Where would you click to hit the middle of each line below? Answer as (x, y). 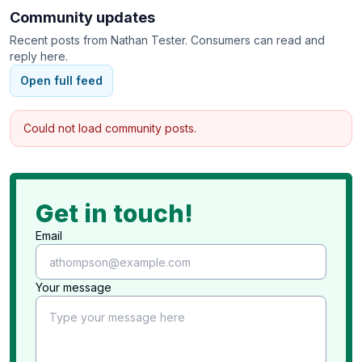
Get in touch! (114, 213)
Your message (74, 287)
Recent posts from (60, 40)
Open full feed (61, 80)
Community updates (82, 17)
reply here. (39, 56)
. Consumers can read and (255, 40)
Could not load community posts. (110, 128)
